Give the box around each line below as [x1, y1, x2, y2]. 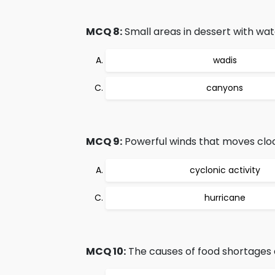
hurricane [204, 192, 246, 204]
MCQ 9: [86, 134, 122, 149]
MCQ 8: [86, 25, 122, 39]
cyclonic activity [189, 164, 260, 176]
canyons [206, 82, 243, 94]
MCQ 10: [86, 244, 126, 258]
